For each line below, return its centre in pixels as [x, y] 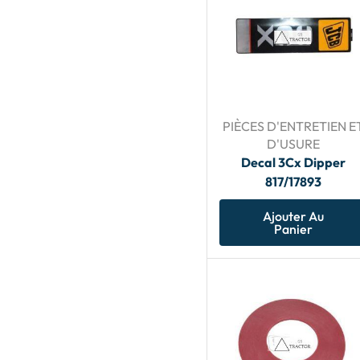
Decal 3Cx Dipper [293, 163]
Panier [293, 229]
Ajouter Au [293, 217]
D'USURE [293, 144]
